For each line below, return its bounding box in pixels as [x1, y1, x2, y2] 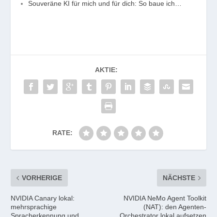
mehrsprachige [11, 203, 57, 211]
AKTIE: [94, 66, 118, 74]
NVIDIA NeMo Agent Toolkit [123, 194, 206, 202]
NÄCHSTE [162, 174, 195, 182]
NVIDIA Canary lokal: [11, 194, 75, 202]
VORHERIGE [22, 174, 62, 182]
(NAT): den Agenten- [143, 203, 206, 211]
